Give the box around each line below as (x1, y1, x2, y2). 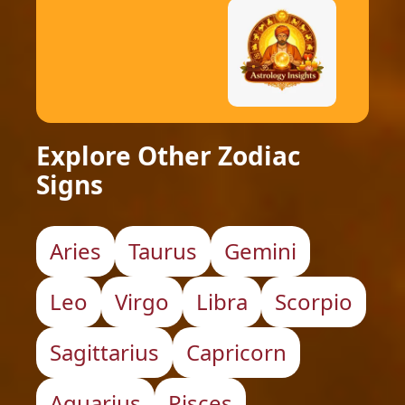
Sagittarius (50, 337, 159, 367)
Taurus (128, 236, 197, 266)
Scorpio (275, 287, 353, 316)
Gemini (224, 236, 297, 266)
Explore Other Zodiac (36, 138, 300, 173)
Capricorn (186, 337, 287, 367)
